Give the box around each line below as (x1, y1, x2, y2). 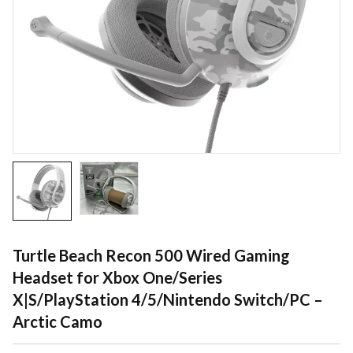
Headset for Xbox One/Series (13, 268, 222, 288)
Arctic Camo (13, 312, 102, 332)
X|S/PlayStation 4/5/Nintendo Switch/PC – (13, 290, 323, 310)
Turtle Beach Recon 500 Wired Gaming (13, 246, 290, 266)
